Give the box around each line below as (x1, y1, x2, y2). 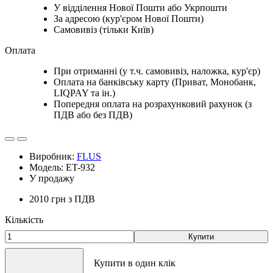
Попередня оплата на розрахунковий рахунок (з (54, 98, 252, 109)
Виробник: (29, 151, 77, 161)
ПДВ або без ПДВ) (54, 109, 132, 120)
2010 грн (29, 193, 68, 204)
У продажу (29, 172, 74, 183)
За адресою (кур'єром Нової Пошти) (54, 13, 204, 24)
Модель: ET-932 (29, 161, 95, 172)
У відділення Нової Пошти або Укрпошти (54, 2, 227, 13)
